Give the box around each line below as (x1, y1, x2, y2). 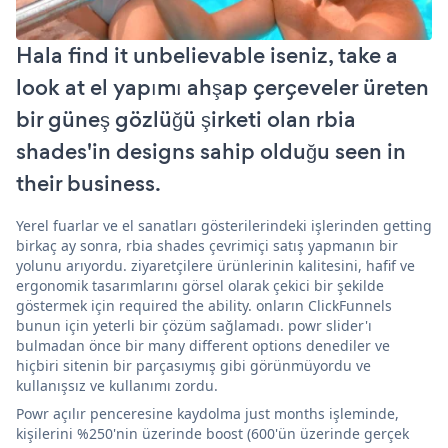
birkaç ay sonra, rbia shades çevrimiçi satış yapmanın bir (16, 235, 398, 255)
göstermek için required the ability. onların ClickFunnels (16, 295, 392, 315)
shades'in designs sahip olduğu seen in (16, 135, 406, 167)
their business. (16, 167, 161, 199)
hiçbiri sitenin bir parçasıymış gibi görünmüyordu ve (16, 355, 371, 375)
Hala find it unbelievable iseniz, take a (16, 39, 398, 71)
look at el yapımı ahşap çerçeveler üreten (16, 71, 429, 103)
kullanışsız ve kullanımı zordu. (16, 375, 218, 395)
